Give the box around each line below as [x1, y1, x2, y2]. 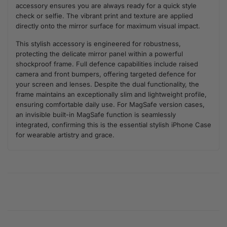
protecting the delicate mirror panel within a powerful [16, 50, 183, 58]
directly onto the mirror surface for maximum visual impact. [16, 22, 200, 30]
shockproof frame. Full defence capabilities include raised [16, 60, 198, 68]
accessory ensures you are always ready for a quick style [16, 2, 197, 10]
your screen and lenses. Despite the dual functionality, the [16, 80, 199, 89]
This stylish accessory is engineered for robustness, [16, 40, 181, 48]
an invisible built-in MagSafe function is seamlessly [16, 110, 176, 119]
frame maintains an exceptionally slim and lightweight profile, [16, 90, 207, 99]
